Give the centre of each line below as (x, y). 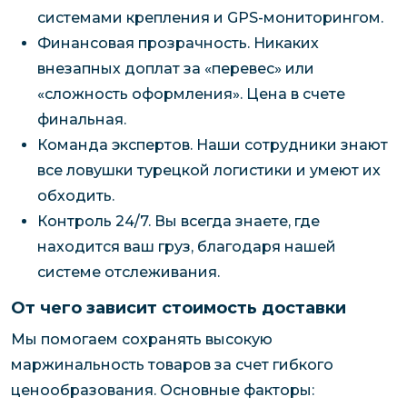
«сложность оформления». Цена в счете (191, 94)
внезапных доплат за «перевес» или (175, 69)
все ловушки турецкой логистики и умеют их (208, 171)
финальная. (81, 120)
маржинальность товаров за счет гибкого (172, 364)
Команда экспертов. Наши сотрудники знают (212, 145)
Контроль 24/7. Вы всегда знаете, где (178, 222)
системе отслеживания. (128, 273)
